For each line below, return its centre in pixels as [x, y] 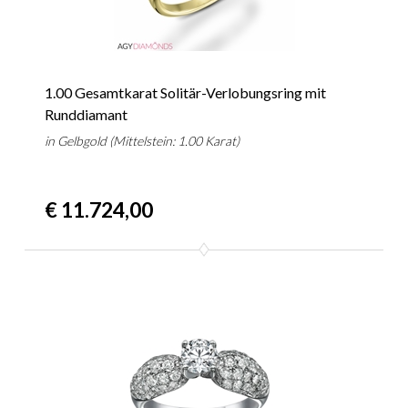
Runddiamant [87, 115]
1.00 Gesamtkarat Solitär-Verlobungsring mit [186, 93]
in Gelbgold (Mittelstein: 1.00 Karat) [143, 141]
